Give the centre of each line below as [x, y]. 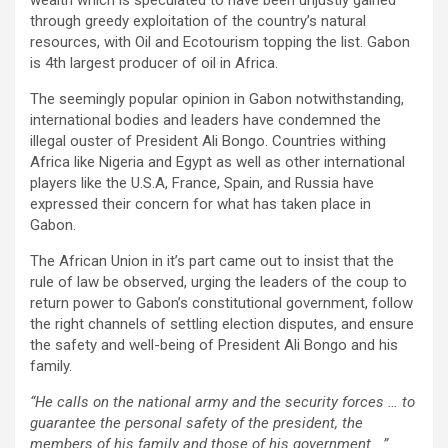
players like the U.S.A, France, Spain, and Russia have [202, 182]
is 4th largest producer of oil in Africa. [154, 62]
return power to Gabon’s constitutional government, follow [221, 302]
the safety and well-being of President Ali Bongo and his [214, 344]
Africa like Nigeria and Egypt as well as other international [217, 161]
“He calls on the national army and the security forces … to [222, 401]
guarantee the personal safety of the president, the [196, 422]
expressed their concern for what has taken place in [200, 203]
